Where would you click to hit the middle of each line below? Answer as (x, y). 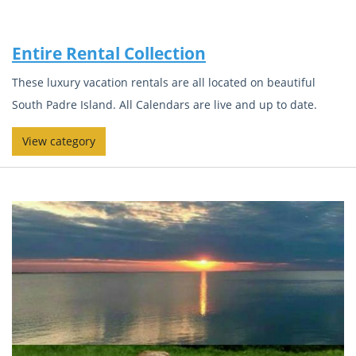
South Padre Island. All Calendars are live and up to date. (164, 104)
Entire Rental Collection (109, 53)
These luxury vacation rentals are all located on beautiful (164, 82)
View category (59, 141)
